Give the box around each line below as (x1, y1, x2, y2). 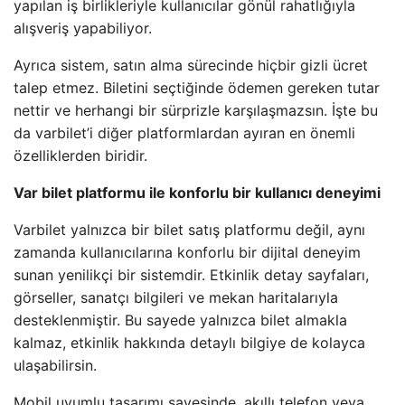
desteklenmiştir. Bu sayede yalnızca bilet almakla (14, 311, 347, 329)
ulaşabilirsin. (14, 356, 97, 374)
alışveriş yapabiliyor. (14, 19, 152, 37)
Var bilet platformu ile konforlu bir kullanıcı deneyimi (14, 184, 381, 202)
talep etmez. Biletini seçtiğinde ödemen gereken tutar (14, 79, 380, 97)
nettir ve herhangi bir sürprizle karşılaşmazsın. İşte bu (14, 101, 378, 119)
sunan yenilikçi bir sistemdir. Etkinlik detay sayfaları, (14, 266, 369, 284)
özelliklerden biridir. (14, 146, 147, 165)
